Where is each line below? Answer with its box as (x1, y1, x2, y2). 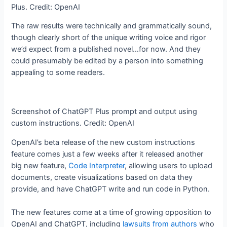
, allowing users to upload (125, 161, 213, 170)
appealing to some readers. (11, 68, 105, 78)
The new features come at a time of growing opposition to (11, 207, 212, 217)
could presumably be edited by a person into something (11, 56, 204, 66)
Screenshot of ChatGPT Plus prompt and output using (11, 106, 198, 116)
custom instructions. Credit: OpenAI (11, 118, 135, 128)
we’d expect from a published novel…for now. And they (11, 45, 201, 54)
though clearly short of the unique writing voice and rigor (11, 33, 206, 43)
